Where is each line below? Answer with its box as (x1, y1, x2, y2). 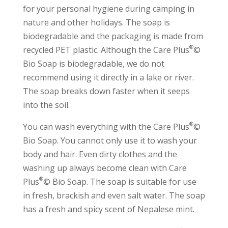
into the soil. (22, 99, 70, 110)
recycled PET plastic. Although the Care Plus (22, 44, 189, 55)
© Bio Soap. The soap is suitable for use (43, 176, 196, 187)
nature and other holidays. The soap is (22, 16, 170, 28)
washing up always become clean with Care (22, 162, 187, 174)
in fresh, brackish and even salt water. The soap (22, 189, 205, 201)
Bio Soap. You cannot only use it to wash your (22, 134, 197, 146)
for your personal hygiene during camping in (22, 3, 194, 14)
